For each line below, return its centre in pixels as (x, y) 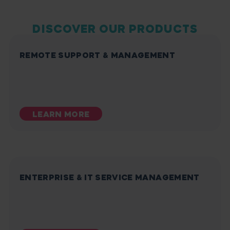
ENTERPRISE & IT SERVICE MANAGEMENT (110, 177)
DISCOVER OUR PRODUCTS (115, 29)
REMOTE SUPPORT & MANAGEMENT (98, 55)
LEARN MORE (61, 114)
